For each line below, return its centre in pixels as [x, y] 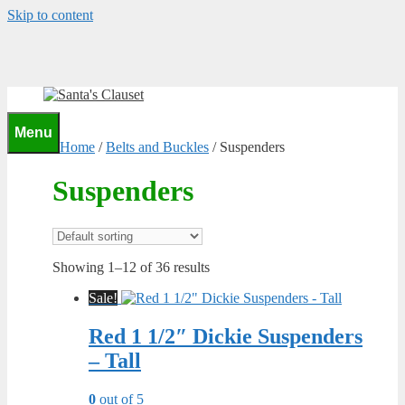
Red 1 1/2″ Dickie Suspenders [226, 336]
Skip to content [50, 15]
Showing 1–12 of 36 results [131, 267]
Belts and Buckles [157, 147]
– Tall [115, 360]
